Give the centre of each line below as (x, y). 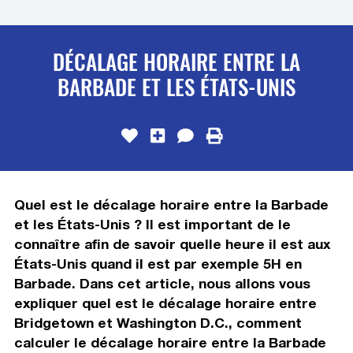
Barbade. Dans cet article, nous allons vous (162, 283)
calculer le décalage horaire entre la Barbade (170, 342)
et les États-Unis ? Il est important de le (152, 224)
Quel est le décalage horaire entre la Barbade (171, 204)
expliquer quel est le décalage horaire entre (165, 303)
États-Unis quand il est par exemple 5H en (158, 263)
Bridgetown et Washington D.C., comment (158, 322)
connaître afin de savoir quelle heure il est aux (172, 243)
